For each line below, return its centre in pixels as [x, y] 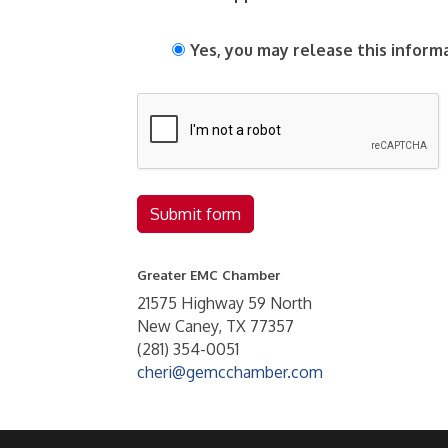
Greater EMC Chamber [208, 274]
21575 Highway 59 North [224, 303]
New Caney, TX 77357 [215, 326]
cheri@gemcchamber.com [230, 372]
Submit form [195, 214]
